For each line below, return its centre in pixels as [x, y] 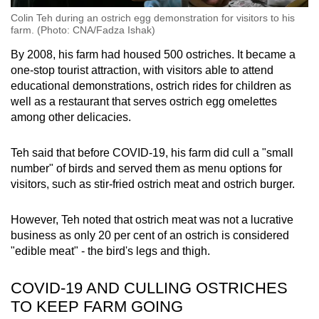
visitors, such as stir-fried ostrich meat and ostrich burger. [154, 184]
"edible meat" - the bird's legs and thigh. [112, 251]
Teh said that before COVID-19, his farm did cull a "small [152, 152]
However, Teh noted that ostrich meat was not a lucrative [152, 219]
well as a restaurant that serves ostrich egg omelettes [144, 101]
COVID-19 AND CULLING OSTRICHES [149, 288]
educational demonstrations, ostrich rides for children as [151, 85]
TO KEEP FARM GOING [99, 306]
